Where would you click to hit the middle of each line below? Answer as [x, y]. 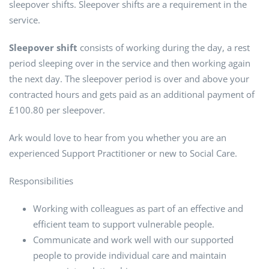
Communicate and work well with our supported [133, 240]
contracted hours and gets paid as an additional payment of [132, 95]
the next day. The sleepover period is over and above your [129, 79]
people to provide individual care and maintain [130, 255]
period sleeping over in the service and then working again [130, 63]
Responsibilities [41, 181]
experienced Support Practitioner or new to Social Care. [123, 153]
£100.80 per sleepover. [57, 110]
